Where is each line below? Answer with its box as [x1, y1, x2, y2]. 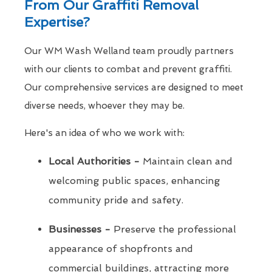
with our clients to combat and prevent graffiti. [24, 64, 232, 75]
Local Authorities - [49, 155, 140, 168]
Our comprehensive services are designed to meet [24, 82, 243, 93]
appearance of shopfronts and [49, 243, 193, 255]
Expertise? [24, 14, 90, 30]
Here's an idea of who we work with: [24, 127, 185, 139]
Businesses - [49, 223, 110, 236]
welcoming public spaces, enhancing [49, 175, 220, 187]
